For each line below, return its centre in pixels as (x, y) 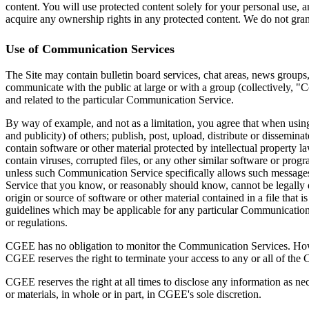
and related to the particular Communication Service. (120, 99)
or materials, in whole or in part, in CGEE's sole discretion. (133, 294)
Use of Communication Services (90, 49)
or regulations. (37, 222)
